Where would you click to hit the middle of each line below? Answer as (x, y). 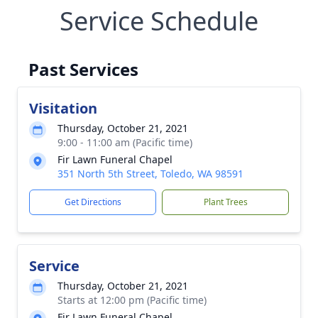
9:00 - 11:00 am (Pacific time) (125, 142)
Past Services (83, 69)
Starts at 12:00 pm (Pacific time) (132, 300)
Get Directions (93, 202)
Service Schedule (159, 21)
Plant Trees (225, 202)
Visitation (63, 108)
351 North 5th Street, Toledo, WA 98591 (150, 174)
